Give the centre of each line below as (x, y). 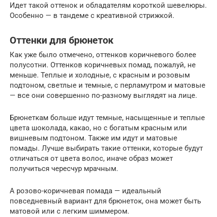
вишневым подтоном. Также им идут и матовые (93, 138)
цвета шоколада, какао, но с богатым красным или (98, 128)
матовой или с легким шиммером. (70, 211)
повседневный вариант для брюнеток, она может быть (105, 201)
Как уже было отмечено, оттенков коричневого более (103, 55)
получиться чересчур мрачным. (64, 169)
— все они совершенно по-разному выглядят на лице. (103, 96)
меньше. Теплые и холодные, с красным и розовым (100, 75)
